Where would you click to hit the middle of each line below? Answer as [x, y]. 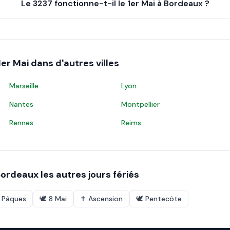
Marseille [24, 86]
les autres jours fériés [89, 175]
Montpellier [140, 104]
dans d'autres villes [74, 63]
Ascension [106, 199]
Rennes [21, 123]
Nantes [21, 104]
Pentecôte [164, 199]
